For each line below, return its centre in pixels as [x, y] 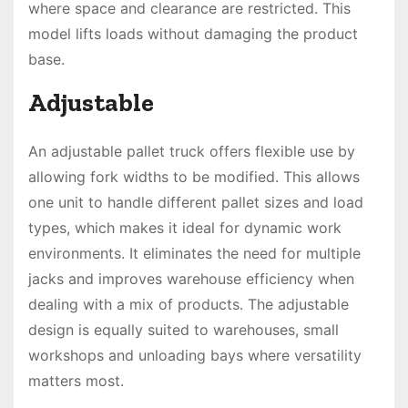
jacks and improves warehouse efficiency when [191, 279]
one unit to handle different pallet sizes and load [196, 202]
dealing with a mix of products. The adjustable [189, 304]
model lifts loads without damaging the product [193, 34]
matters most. [76, 381]
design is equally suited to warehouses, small [184, 330]
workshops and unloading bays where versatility [195, 355]
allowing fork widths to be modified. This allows [194, 177]
